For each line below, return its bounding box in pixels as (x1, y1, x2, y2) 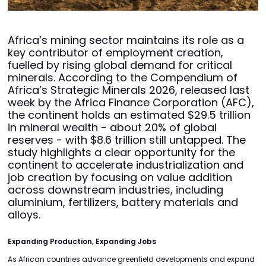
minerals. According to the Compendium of (8, 70, 237, 85)
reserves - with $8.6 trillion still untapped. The (8, 132, 246, 148)
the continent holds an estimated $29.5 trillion (8, 107, 251, 123)
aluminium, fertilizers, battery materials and (8, 195, 238, 210)
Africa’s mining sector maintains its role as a (8, 33, 244, 48)
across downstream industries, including (8, 182, 223, 198)
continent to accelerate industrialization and (8, 157, 243, 173)
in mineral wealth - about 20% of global (8, 120, 217, 135)
